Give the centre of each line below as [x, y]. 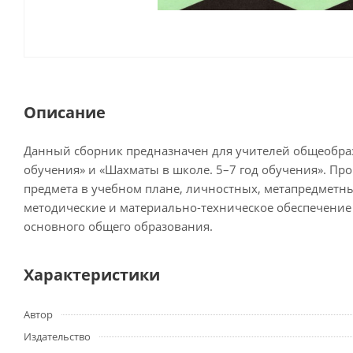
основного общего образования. [118, 227]
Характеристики [92, 275]
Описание [65, 113]
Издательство [57, 337]
